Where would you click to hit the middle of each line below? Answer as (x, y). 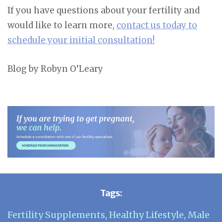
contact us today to (157, 25)
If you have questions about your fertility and (104, 10)
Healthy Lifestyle (146, 215)
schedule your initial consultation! (81, 40)
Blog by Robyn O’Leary (55, 69)
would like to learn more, (62, 25)
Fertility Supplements (56, 215)
